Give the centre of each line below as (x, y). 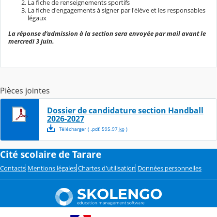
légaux (37, 18)
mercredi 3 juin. (31, 41)
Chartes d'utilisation (107, 168)
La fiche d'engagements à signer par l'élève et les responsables (116, 10)
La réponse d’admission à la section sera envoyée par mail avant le (107, 33)
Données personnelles (170, 168)
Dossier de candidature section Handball (125, 110)
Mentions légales (52, 168)
